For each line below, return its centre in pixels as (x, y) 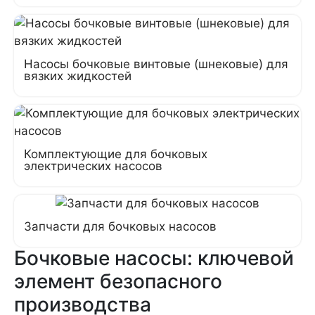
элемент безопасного (118, 281)
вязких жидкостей (78, 76)
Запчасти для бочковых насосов (120, 226)
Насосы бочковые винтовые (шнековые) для (156, 64)
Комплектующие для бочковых (116, 154)
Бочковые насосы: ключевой (154, 258)
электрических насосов (93, 166)
